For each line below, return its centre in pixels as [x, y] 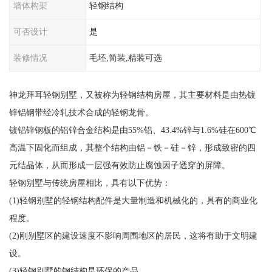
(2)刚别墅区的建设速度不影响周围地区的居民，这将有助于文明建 [133, 235]
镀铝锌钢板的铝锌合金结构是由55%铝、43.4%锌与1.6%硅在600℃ [132, 130]
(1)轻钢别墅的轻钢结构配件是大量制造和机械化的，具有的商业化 [133, 200]
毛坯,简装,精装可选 [126, 57]
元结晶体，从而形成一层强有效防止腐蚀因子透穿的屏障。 [119, 165]
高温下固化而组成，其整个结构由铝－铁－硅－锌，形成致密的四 [132, 147]
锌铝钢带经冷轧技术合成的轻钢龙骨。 [81, 112]
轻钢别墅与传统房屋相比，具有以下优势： [90, 182]
